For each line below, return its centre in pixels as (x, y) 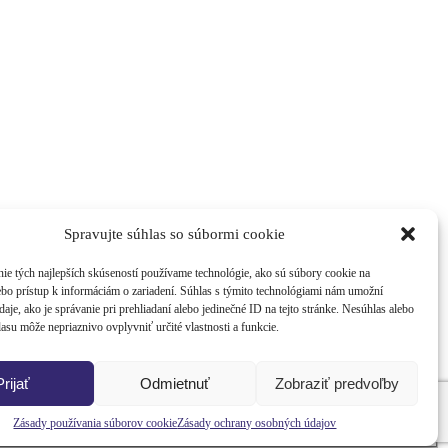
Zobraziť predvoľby (336, 383)
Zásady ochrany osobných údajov (257, 423)
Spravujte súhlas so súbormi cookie (175, 233)
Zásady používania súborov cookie (95, 423)
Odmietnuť (174, 383)
